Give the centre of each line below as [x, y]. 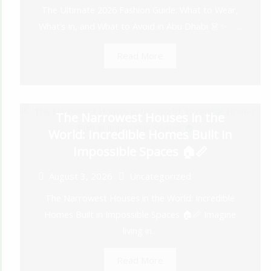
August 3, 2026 [80, 176]
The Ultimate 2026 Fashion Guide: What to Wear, [140, 9]
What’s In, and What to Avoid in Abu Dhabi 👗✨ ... [140, 26]
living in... [140, 231]
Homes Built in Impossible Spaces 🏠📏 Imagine [140, 214]
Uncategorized [160, 176]
